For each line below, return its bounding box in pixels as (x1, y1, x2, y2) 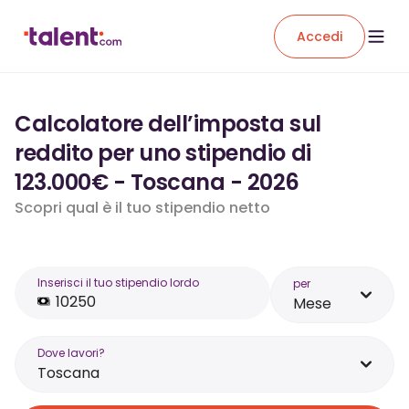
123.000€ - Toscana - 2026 (15, 167, 299, 197)
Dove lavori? (37, 345, 105, 361)
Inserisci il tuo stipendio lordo (37, 275, 199, 290)
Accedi (297, 26, 342, 46)
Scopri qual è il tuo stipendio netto (15, 197, 270, 218)
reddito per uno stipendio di (15, 138, 311, 168)
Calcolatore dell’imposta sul (15, 109, 321, 139)
